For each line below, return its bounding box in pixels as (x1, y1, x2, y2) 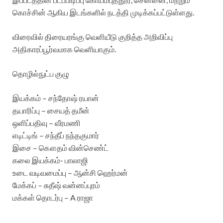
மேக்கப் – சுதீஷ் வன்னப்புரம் (12, 180, 100, 190)
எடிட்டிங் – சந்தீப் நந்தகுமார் (12, 130, 99, 140)
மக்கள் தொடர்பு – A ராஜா (12, 192, 93, 202)
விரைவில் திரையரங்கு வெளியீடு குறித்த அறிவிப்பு (12, 31, 173, 41)
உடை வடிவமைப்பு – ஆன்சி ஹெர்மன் (12, 167, 128, 177)
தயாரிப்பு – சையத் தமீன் (12, 105, 90, 115)
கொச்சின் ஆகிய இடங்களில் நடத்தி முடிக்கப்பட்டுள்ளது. (12, 7, 194, 17)
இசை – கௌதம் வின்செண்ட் (12, 142, 109, 152)
